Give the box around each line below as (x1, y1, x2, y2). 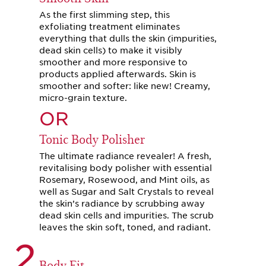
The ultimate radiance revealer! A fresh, (39, 151, 211, 161)
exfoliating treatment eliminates (39, 22, 180, 31)
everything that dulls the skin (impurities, (39, 34, 217, 43)
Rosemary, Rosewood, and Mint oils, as (39, 175, 210, 185)
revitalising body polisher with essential (39, 163, 212, 173)
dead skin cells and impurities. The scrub (39, 211, 214, 220)
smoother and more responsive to (39, 58, 188, 67)
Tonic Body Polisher (39, 130, 145, 147)
